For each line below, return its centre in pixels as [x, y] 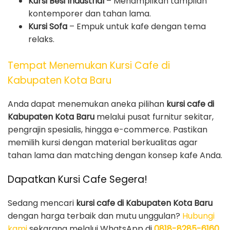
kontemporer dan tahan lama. [90, 14]
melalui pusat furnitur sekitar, [154, 117]
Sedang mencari [42, 203]
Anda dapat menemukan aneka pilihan [87, 104]
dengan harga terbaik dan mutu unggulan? [95, 216]
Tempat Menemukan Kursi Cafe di [89, 66]
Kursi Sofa [48, 27]
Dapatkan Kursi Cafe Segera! [78, 179]
